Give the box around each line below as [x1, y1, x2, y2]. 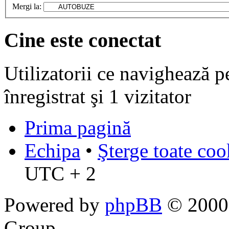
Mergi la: [12, 2, 41, 11]
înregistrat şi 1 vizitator [4, 85, 191, 107]
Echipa [25, 139, 80, 162]
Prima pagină [25, 116, 131, 139]
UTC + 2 [25, 162, 96, 185]
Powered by [4, 193, 105, 216]
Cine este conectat [4, 28, 161, 52]
